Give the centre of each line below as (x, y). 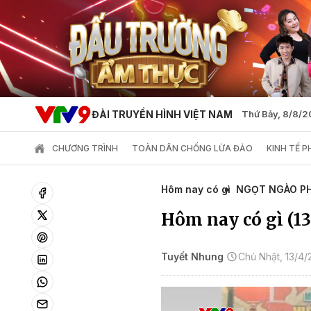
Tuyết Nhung (192, 257)
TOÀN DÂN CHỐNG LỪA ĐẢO (192, 148)
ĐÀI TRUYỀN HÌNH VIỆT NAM (162, 114)
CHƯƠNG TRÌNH (85, 148)
